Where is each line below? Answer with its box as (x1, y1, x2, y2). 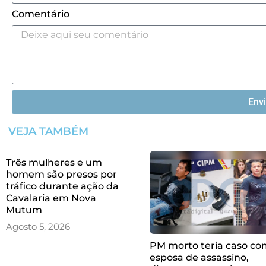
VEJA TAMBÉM (8, 124, 88, 138)
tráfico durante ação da (6, 180, 119, 192)
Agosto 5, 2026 (6, 220, 70, 232)
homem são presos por (6, 168, 117, 180)
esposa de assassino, (150, 251, 249, 263)
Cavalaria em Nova (6, 192, 96, 204)
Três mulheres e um (6, 156, 102, 168)
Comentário (12, 8, 69, 20)
